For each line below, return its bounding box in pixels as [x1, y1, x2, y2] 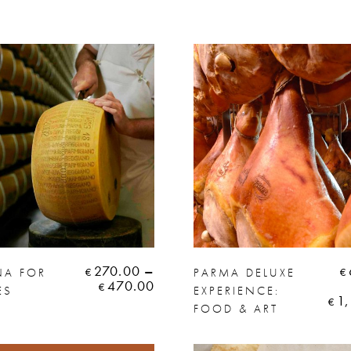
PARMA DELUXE [194, 264, 296, 280]
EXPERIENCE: [194, 282, 280, 299]
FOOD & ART [194, 300, 279, 317]
